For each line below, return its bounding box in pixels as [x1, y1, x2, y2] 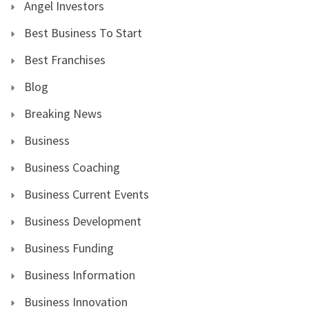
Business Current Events [24, 186, 149, 202]
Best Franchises [24, 51, 106, 68]
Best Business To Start [24, 24, 142, 41]
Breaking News [24, 105, 102, 121]
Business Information [24, 266, 135, 283]
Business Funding [24, 239, 114, 256]
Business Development [24, 212, 141, 229]
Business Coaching [24, 159, 120, 175]
